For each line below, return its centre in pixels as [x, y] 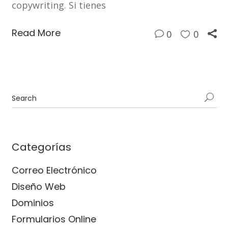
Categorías [41, 147]
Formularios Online [54, 219]
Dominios [33, 203]
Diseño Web [38, 187]
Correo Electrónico [54, 170]
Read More [36, 33]
